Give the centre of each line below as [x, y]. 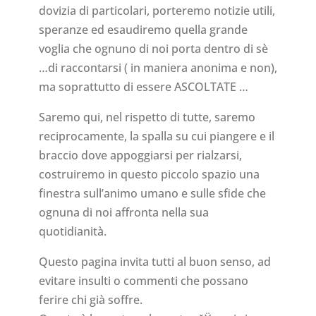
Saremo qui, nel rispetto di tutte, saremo [147, 117]
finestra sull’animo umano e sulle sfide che [152, 194]
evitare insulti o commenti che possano [143, 281]
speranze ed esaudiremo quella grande [143, 30]
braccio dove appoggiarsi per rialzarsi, [140, 156]
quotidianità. [72, 232]
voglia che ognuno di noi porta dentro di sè [153, 49]
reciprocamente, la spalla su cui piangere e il [156, 136]
